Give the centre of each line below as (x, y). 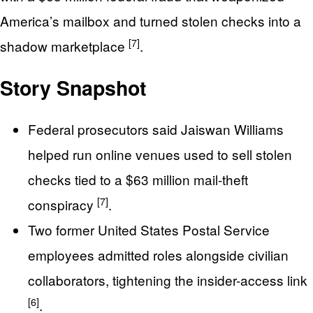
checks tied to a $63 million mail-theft (138, 180)
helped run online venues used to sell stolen (160, 154)
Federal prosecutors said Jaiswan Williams (156, 129)
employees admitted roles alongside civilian (158, 255)
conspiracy (63, 205)
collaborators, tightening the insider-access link (168, 280)
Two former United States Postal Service (149, 230)
